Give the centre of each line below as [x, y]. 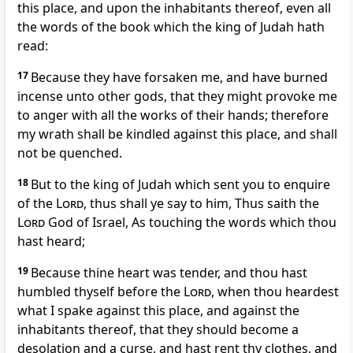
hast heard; [51, 242]
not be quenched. [70, 153]
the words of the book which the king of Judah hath [171, 27]
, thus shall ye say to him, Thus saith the [201, 204]
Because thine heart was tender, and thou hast [169, 273]
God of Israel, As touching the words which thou [191, 223]
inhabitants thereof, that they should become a [158, 330]
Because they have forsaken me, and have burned [179, 78]
